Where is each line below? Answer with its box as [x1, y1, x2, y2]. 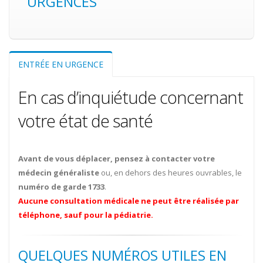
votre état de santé [18, 109, 153, 133]
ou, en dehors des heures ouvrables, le [99, 167, 242, 178]
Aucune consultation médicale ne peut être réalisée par [18, 195, 239, 207]
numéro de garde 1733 [18, 181, 104, 193]
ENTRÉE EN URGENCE [18, 59, 103, 70]
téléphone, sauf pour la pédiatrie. [18, 210, 153, 221]
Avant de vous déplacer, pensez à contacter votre [18, 153, 215, 164]
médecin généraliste [18, 167, 99, 178]
